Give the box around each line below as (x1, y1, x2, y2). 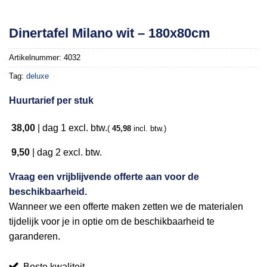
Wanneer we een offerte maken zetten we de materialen (9, 201, 243, 212)
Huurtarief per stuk (9, 95, 94, 106)
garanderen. (9, 231, 60, 242)
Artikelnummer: (9, 53, 64, 63)
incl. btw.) (131, 123, 166, 133)
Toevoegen (210, 22, 252, 32)
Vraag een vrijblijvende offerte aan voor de (9, 172, 199, 182)
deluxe (26, 72, 49, 81)
